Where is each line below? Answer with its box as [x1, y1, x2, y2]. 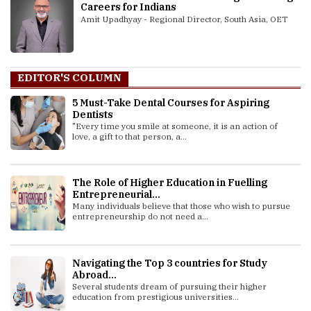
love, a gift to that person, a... [72, 131, 187, 142]
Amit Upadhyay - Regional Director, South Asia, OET [81, 13, 287, 24]
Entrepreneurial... [72, 188, 160, 201]
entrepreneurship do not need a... [72, 211, 208, 222]
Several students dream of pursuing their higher [72, 281, 267, 292]
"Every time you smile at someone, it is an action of [72, 120, 278, 131]
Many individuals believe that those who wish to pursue [72, 201, 290, 212]
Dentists [72, 108, 113, 121]
